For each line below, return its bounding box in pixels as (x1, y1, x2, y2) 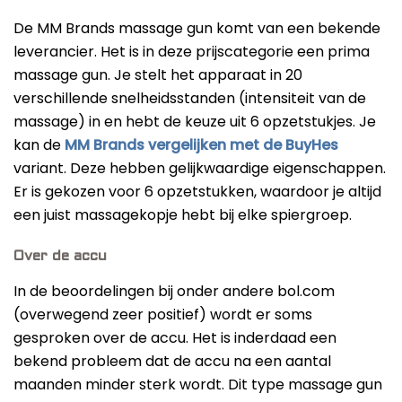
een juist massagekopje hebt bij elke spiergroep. (13, 204, 352, 225)
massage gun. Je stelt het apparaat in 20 (13, 64, 302, 85)
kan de (13, 134, 65, 155)
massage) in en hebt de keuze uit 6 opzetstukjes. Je (13, 110, 376, 132)
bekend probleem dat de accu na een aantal (13, 350, 331, 371)
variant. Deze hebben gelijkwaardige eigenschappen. (13, 157, 386, 179)
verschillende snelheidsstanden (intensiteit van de (13, 87, 366, 109)
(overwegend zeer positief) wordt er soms (13, 303, 312, 325)
